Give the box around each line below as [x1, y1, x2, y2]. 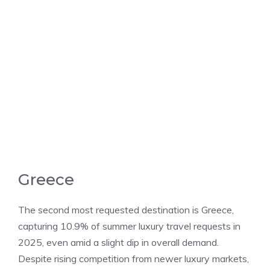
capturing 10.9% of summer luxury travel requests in [18, 219, 240, 232]
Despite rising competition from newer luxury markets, [18, 252, 249, 265]
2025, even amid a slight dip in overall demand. [18, 236, 219, 248]
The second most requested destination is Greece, [18, 203, 234, 216]
